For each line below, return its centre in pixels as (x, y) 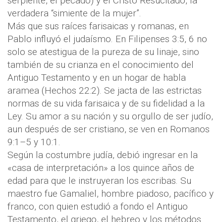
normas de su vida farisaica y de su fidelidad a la (106, 104)
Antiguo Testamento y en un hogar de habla (97, 78)
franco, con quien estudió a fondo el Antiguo (98, 207)
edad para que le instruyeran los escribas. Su (99, 181)
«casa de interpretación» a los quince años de (101, 168)
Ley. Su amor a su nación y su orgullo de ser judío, (110, 116)
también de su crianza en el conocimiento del (101, 65)
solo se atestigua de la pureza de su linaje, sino (103, 52)
